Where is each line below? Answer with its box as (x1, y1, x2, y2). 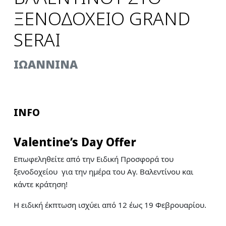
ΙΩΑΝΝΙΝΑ (14, 56, 78, 72)
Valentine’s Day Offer (14, 134, 137, 150)
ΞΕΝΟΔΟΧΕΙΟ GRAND (14, 6, 191, 30)
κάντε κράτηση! (14, 179, 68, 189)
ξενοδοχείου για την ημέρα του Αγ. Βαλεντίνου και (14, 166, 194, 177)
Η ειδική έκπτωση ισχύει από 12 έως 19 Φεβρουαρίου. (14, 200, 207, 210)
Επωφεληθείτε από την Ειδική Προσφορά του (14, 154, 174, 164)
